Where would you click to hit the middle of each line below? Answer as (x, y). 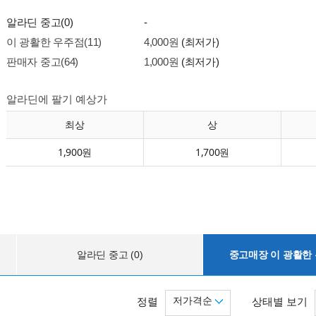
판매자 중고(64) (42, 62)
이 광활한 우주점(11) (54, 42)
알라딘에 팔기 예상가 (57, 99)
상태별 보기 (280, 302)
